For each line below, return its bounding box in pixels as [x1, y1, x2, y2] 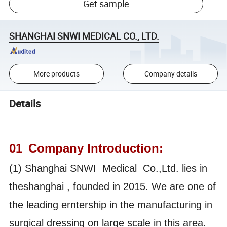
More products [33, 69, 80, 79]
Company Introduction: [28, 141, 164, 156]
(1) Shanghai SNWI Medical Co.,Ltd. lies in [9, 163, 208, 174]
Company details [144, 69, 197, 79]
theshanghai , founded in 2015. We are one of [9, 181, 216, 193]
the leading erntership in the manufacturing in [9, 199, 213, 211]
